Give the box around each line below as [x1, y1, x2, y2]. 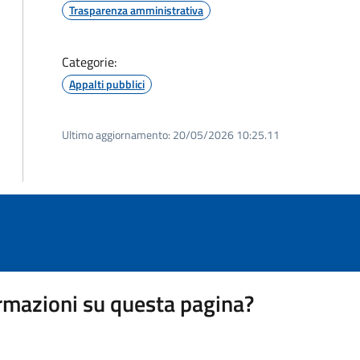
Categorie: [62, 52, 117, 72]
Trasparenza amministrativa [69, 2, 203, 18]
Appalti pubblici [69, 76, 145, 92]
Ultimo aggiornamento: [62, 126, 170, 143]
